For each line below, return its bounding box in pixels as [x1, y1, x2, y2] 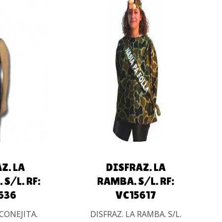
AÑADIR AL [113, 56, 147, 65]
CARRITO [116, 70, 145, 78]
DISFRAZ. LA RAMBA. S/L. [90, 209, 181, 220]
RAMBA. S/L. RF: [97, 175, 174, 188]
